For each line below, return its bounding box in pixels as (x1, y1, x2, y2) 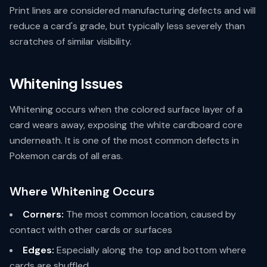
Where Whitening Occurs (10, 184, 154, 199)
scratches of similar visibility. (10, 35, 132, 48)
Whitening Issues (10, 74, 123, 92)
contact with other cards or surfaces (10, 223, 172, 236)
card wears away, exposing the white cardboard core (10, 119, 243, 131)
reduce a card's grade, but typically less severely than (10, 20, 245, 32)
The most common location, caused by (64, 208, 236, 221)
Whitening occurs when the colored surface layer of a (10, 103, 243, 116)
